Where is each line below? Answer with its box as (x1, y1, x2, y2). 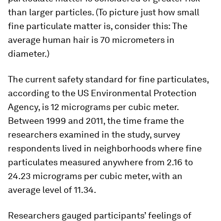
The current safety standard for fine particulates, (8, 74, 209, 84)
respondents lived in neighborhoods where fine (8, 143, 202, 153)
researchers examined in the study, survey (8, 129, 180, 140)
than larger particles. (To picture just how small (8, 7, 199, 17)
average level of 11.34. (8, 184, 96, 195)
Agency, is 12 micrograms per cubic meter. (8, 102, 179, 112)
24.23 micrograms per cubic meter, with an (8, 171, 183, 181)
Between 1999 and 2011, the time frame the (8, 115, 184, 126)
